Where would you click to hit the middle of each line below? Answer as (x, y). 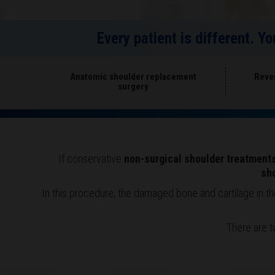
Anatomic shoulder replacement (133, 77)
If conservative (91, 159)
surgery (133, 87)
